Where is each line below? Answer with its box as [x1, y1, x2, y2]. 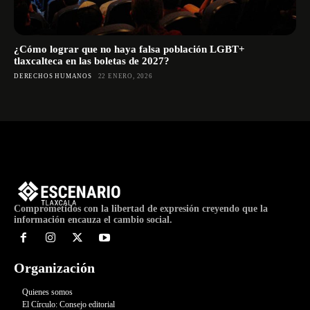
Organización [14, 259, 95, 275]
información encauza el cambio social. [14, 215, 172, 225]
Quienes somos [22, 286, 73, 297]
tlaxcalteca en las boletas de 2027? [14, 55, 170, 66]
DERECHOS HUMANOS [14, 72, 92, 80]
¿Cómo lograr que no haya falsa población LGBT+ [14, 43, 245, 55]
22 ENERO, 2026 [98, 72, 153, 80]
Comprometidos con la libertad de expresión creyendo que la [14, 203, 268, 214]
